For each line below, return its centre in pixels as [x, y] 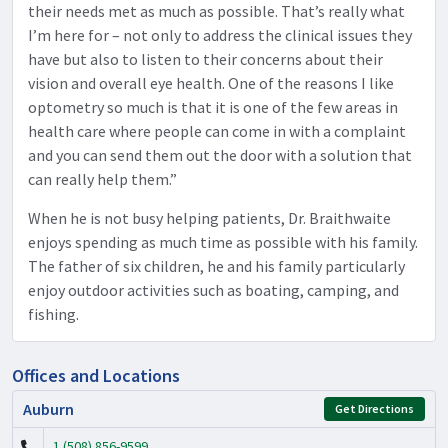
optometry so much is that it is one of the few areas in [213, 106]
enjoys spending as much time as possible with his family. [223, 241]
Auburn [48, 408]
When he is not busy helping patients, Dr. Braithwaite [209, 217]
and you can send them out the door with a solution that [220, 154]
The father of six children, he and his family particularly [216, 265]
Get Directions [374, 408]
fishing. [53, 313]
